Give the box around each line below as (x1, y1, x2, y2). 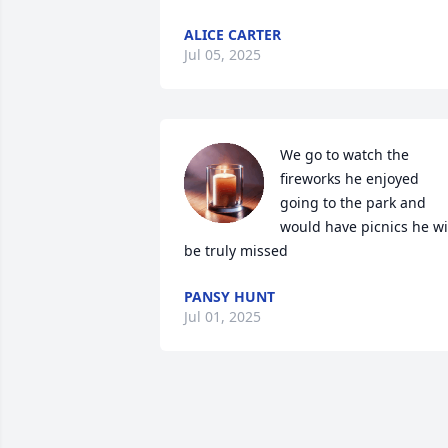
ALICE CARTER (184, 25, 281, 44)
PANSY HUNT (184, 287, 275, 306)
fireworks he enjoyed (280, 169, 419, 188)
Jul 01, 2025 (184, 307, 261, 326)
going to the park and (280, 193, 426, 212)
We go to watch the (280, 145, 409, 164)
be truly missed (184, 241, 288, 260)
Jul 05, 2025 (184, 45, 261, 64)
